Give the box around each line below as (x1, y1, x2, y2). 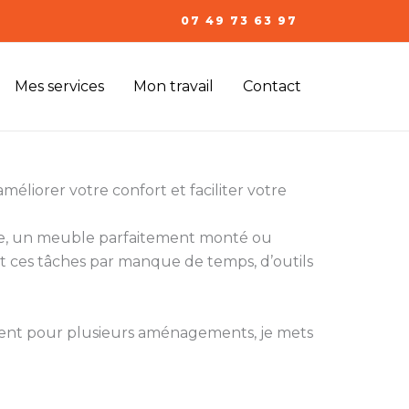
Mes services (15, 78, 104, 95)
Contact (243, 78, 301, 95)
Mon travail (133, 78, 214, 95)
